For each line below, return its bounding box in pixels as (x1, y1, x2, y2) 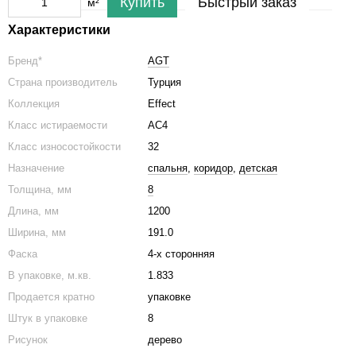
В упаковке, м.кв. (8, 269, 91, 281)
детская (239, 162, 277, 174)
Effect (148, 98, 176, 110)
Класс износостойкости (8, 141, 124, 153)
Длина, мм (8, 205, 59, 217)
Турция (148, 76, 181, 88)
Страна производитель (8, 76, 118, 88)
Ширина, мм (8, 226, 66, 238)
